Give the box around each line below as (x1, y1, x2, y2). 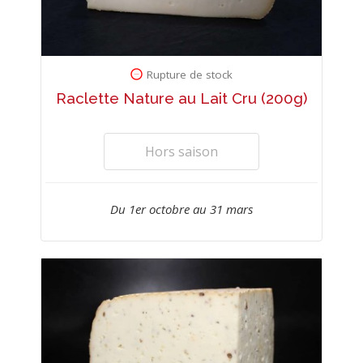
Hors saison (144, 143, 218, 161)
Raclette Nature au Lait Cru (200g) (55, 89, 307, 108)
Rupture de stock (147, 67, 233, 83)
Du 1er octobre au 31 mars (109, 201, 253, 218)
